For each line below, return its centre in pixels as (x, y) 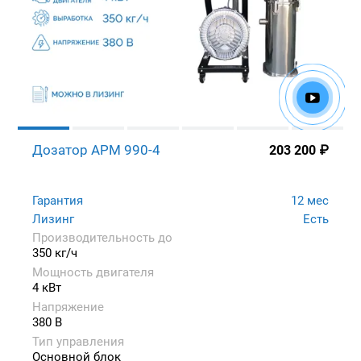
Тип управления (78, 342)
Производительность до (102, 238)
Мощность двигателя (93, 273)
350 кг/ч (55, 253)
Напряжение (68, 307)
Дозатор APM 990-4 (96, 150)
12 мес (310, 201)
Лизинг (53, 220)
